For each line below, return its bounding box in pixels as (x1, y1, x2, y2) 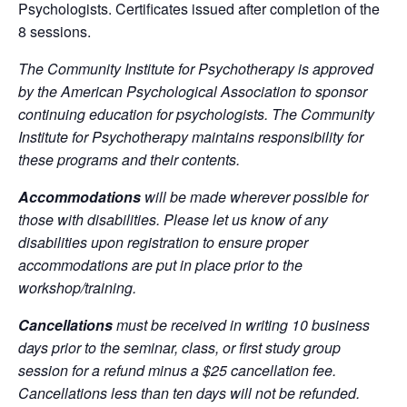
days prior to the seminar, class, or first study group (18, 337, 341, 358)
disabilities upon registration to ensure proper (18, 232, 308, 253)
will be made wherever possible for (141, 186, 368, 207)
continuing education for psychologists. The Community (18, 104, 374, 124)
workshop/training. (18, 277, 136, 298)
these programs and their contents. (18, 149, 240, 170)
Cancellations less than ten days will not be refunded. (18, 382, 360, 403)
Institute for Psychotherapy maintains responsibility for (18, 126, 363, 147)
